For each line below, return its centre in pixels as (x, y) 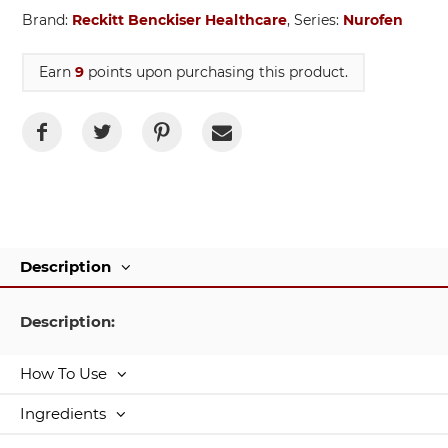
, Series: (315, 20)
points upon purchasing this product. (216, 72)
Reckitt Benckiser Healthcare (179, 20)
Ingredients (65, 414)
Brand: (47, 20)
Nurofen (373, 20)
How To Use (65, 374)
